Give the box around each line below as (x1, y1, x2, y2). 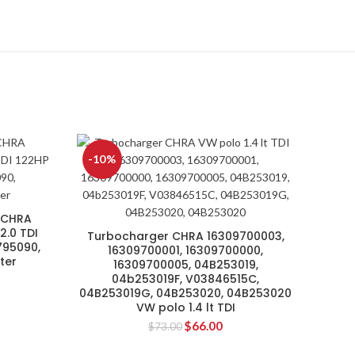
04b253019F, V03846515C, (112, 271, 260, 287)
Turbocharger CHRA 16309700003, (86, 228, 284, 244)
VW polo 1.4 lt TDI (136, 300, 235, 315)
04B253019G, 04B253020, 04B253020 (79, 285, 292, 301)
